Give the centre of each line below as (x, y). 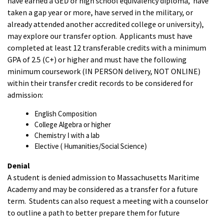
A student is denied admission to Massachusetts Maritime (103, 178)
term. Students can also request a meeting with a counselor (108, 201)
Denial (19, 166)
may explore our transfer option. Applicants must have (100, 36)
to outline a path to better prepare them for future (94, 213)
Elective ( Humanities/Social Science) (91, 146)
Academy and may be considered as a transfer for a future (103, 189)
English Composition (66, 114)
